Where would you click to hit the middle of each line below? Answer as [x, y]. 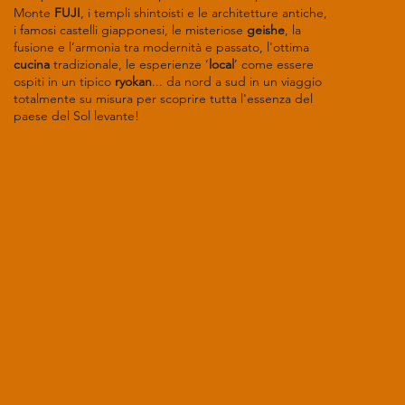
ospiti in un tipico [64, 81]
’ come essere [274, 64]
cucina [33, 64]
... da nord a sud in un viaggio [237, 81]
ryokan [133, 81]
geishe [266, 30]
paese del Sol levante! [76, 116]
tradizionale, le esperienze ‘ [131, 64]
